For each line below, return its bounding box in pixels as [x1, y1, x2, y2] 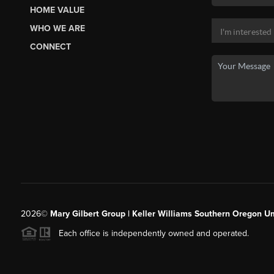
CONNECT [29, 41, 71, 52]
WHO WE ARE [29, 23, 85, 34]
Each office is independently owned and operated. [51, 228, 249, 239]
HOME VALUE [29, 4, 84, 15]
